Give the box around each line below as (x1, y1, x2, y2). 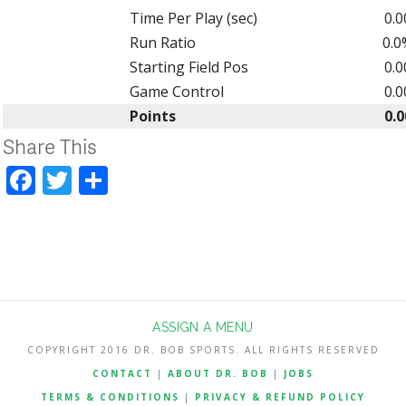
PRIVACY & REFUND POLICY (195, 391, 365, 404)
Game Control (129, 81, 224, 101)
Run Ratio (129, 32, 196, 53)
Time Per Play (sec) (129, 7, 257, 28)
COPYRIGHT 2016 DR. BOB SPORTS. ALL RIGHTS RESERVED (26, 343, 380, 356)
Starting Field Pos (129, 56, 248, 77)
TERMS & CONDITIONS (41, 391, 184, 404)
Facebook (35, 159, 164, 199)
